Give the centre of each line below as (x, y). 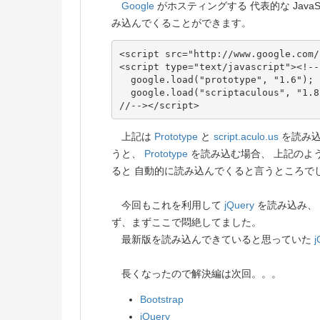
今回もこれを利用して (168, 205)
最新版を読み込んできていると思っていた (213, 240)
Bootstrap (162, 300)
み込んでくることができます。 (181, 23)
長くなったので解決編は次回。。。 (196, 274)
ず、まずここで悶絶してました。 (186, 222)
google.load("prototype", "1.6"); (216, 79)
